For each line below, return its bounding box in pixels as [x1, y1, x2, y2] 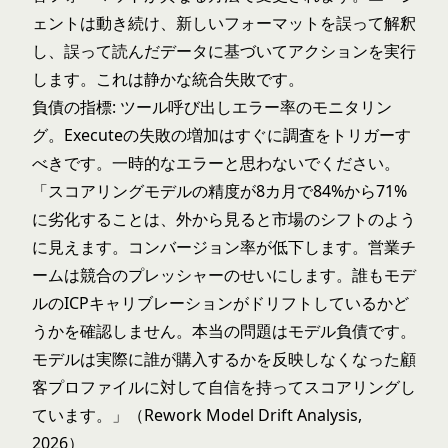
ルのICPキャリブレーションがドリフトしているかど [32, 292, 409, 314]
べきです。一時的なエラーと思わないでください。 [32, 152, 400, 174]
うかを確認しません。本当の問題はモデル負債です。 [32, 320, 416, 342]
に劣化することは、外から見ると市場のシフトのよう [32, 208, 416, 230]
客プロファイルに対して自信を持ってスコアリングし [32, 376, 416, 398]
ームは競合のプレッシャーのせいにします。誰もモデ [32, 264, 416, 286]
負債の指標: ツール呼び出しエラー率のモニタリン [32, 96, 392, 118]
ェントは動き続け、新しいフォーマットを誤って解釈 [32, 12, 416, 34]
